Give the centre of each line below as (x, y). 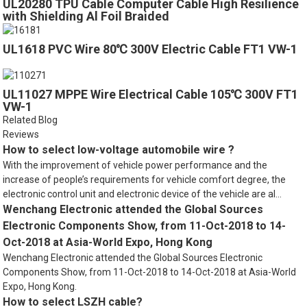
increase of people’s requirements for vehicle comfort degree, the (145, 179)
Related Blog (30, 120)
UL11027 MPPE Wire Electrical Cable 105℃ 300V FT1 (151, 94)
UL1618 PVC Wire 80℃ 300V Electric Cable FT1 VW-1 (150, 49)
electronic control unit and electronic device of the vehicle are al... (143, 194)
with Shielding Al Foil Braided (86, 16)
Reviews (21, 134)
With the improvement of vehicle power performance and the (135, 165)
